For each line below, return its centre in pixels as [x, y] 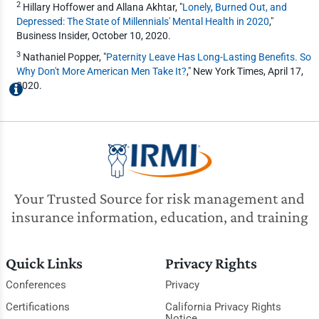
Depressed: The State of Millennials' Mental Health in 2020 [142, 21]
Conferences [36, 284]
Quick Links [44, 263]
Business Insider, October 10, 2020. [93, 35]
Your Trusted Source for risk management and [159, 198]
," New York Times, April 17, [245, 71]
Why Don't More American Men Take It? [101, 71]
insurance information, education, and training [159, 216]
